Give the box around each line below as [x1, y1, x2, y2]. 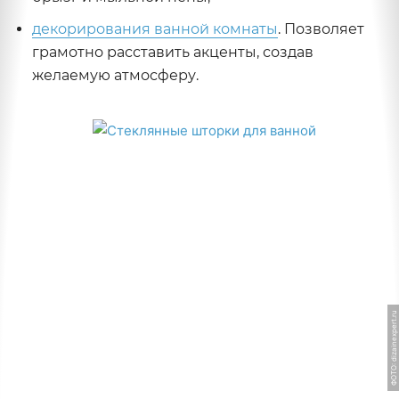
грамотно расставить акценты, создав [32, 44, 313, 61]
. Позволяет [278, 20, 364, 37]
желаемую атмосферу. [32, 67, 199, 84]
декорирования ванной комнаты [32, 20, 278, 37]
